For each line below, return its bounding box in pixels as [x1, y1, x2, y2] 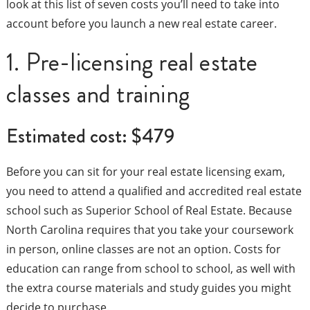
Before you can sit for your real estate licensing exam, [6, 164, 285, 180]
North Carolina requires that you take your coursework [6, 222, 293, 238]
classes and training [6, 77, 190, 113]
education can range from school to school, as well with [6, 261, 295, 277]
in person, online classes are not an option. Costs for [6, 241, 281, 257]
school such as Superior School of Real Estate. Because [6, 203, 292, 219]
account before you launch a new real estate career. [6, 16, 277, 32]
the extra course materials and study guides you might [6, 280, 291, 296]
